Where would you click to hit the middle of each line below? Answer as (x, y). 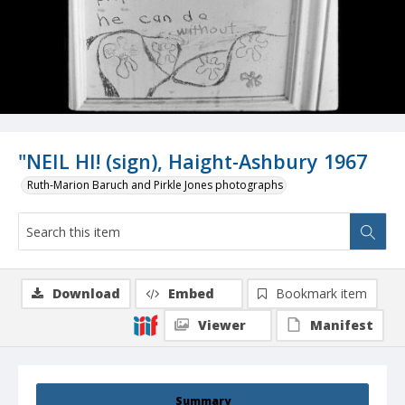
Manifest (342, 325)
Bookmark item (321, 294)
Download (86, 294)
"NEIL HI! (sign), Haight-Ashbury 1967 (193, 162)
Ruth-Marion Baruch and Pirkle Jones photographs (155, 185)
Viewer (222, 325)
